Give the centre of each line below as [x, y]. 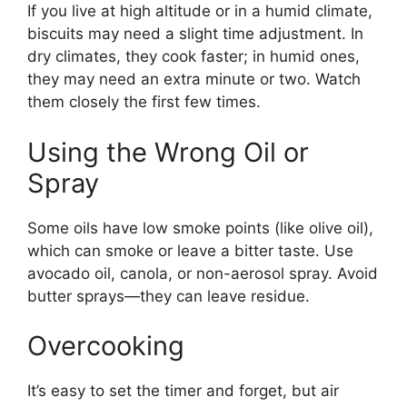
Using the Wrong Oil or [168, 152]
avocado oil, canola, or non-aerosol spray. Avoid [203, 273]
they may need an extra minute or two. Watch [194, 79]
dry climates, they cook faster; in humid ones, [194, 57]
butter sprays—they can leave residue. [169, 296]
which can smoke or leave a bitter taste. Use [190, 250]
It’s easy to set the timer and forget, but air [183, 391]
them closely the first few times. [144, 102]
